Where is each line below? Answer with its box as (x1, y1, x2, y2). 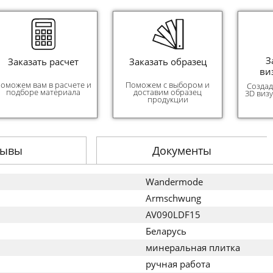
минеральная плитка (146, 241, 240, 253)
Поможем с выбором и (126, 79, 210, 90)
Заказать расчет (7, 55, 79, 68)
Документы (152, 143, 211, 158)
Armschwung (146, 192, 201, 204)
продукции (147, 94, 188, 105)
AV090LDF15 (146, 208, 200, 221)
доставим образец (133, 87, 202, 97)
